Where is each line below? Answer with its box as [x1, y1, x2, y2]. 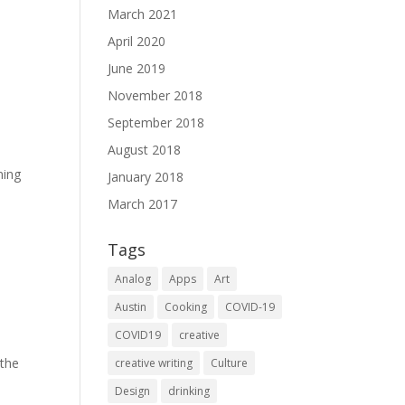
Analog [115, 271, 152, 287]
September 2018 [108, 114, 205, 131]
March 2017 [108, 195, 178, 212]
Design [115, 383, 151, 399]
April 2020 [108, 33, 166, 50]
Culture [211, 355, 249, 371]
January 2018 [108, 168, 184, 185]
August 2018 [108, 141, 182, 158]
